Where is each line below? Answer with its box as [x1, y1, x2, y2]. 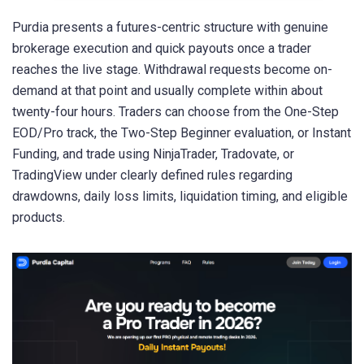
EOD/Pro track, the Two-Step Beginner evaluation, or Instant [12, 124, 351, 141]
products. [12, 209, 65, 225]
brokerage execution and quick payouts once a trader [12, 40, 311, 56]
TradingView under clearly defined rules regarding [12, 167, 292, 183]
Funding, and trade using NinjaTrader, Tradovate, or [12, 145, 294, 162]
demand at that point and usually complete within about [12, 82, 323, 98]
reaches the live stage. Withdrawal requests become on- [12, 61, 332, 77]
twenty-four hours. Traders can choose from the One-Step [12, 103, 339, 119]
